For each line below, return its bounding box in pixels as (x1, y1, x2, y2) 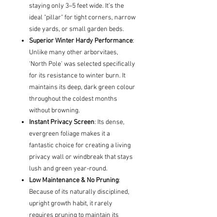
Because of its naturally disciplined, (29, 188, 129, 197)
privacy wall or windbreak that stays (29, 153, 133, 162)
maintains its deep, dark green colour (29, 83, 135, 92)
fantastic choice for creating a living (29, 141, 131, 150)
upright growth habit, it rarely (29, 200, 112, 208)
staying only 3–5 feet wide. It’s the (29, 2, 124, 11)
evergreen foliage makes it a (29, 130, 110, 139)
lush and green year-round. (29, 165, 108, 173)
